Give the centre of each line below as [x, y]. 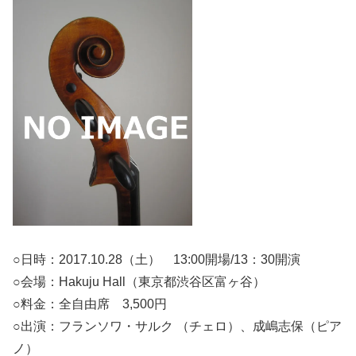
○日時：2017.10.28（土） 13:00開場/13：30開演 [157, 260]
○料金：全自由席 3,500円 [90, 304]
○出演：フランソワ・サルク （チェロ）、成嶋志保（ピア [177, 327]
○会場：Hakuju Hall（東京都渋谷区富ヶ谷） [139, 282]
